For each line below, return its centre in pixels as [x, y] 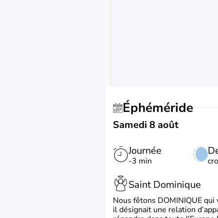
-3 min [140, 161]
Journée [145, 151]
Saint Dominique [165, 184]
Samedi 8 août [146, 125]
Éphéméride [162, 108]
